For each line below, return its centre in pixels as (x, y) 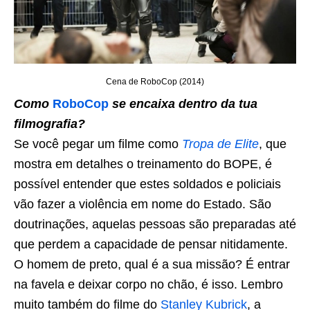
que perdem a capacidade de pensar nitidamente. (151, 244)
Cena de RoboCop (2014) (155, 81)
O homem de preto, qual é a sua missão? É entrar (152, 264)
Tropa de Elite (220, 144)
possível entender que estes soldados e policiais (147, 184)
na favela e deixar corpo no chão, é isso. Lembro (148, 284)
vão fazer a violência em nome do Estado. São (143, 204)
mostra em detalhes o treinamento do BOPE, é (143, 164)
